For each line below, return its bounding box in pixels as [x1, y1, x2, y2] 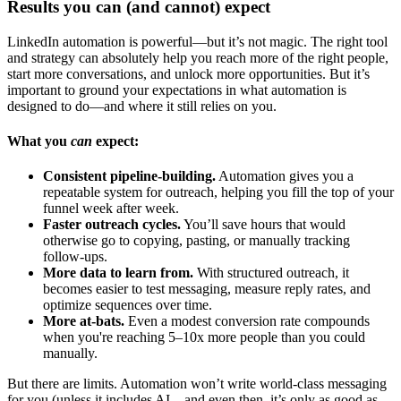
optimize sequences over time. [43, 297, 212, 313]
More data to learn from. [43, 265, 193, 281]
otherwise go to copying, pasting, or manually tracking [43, 233, 350, 249]
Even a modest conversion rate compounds [124, 313, 370, 329]
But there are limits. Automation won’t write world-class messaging [7, 376, 387, 392]
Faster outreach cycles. [43, 217, 181, 233]
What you [7, 133, 71, 149]
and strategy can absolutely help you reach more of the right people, [7, 49, 388, 65]
